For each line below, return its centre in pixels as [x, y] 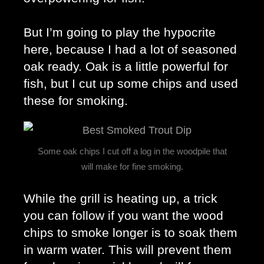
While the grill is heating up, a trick [121, 199]
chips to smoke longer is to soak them [131, 233]
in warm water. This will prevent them [128, 250]
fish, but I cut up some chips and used [131, 84]
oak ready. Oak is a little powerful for [126, 67]
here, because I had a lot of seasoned [130, 50]
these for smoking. [77, 101]
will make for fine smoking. [132, 167]
